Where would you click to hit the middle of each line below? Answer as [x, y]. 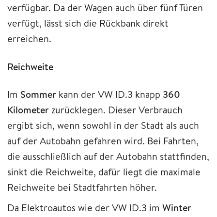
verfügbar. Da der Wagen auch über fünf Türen [105, 8]
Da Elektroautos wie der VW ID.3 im [85, 208]
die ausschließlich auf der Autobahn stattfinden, [108, 156]
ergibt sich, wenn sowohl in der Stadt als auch [103, 125]
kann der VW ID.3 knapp [109, 94]
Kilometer [28, 110]
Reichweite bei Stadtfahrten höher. [82, 187]
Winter [177, 208]
